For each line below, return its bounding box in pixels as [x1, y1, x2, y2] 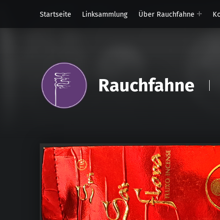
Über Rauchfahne [138, 9, 194, 19]
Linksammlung [82, 9, 128, 19]
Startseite [39, 9, 71, 19]
